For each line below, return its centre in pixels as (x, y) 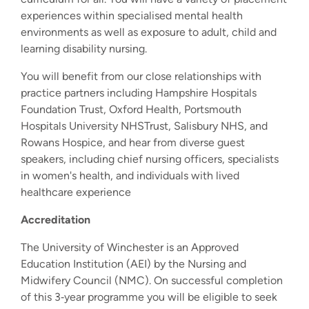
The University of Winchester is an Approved (130, 248)
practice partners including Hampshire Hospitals (139, 93)
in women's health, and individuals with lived (130, 176)
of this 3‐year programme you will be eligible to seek (149, 297)
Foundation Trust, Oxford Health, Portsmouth (131, 110)
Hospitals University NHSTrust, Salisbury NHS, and (144, 126)
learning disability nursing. (85, 49)
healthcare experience (76, 192)
